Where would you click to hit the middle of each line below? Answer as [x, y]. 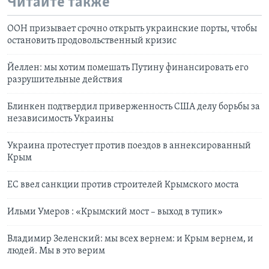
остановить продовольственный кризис [92, 41]
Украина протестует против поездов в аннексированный [129, 146]
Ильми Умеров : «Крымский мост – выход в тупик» [115, 212]
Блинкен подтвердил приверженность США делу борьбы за [134, 107]
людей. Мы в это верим [56, 251]
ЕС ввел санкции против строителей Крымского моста [123, 185]
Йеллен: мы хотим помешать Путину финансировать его [128, 68]
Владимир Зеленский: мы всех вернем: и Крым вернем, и [130, 239]
